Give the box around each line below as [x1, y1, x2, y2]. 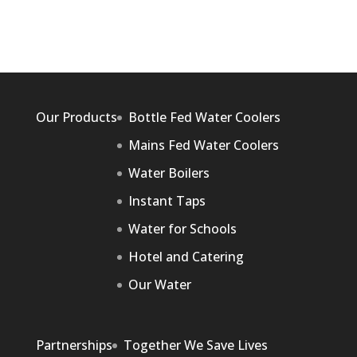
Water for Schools [127, 219, 237, 237]
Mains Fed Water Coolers [127, 135, 279, 154]
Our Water [127, 275, 191, 293]
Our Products [35, 108, 117, 126]
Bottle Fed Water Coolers [127, 108, 280, 126]
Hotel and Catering [127, 247, 244, 265]
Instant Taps [127, 191, 206, 210]
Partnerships [35, 336, 112, 355]
